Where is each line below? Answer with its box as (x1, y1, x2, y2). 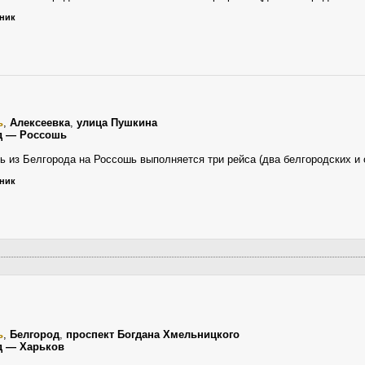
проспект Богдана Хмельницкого (66, 328, 240, 341)
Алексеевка (10, 117, 70, 129)
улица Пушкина (77, 117, 157, 129)
